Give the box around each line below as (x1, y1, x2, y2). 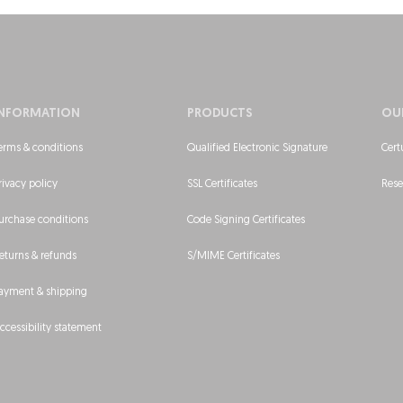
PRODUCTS (187, 106, 253, 121)
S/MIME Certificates (187, 250, 280, 262)
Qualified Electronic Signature (187, 142, 327, 154)
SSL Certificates (187, 178, 257, 190)
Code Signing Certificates (187, 214, 305, 226)
